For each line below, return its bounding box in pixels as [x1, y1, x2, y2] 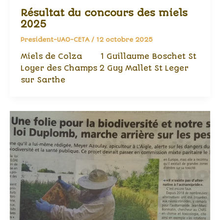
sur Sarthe [20, 75, 65, 84]
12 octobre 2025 [96, 35, 153, 43]
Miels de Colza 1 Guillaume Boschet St [20, 52, 196, 61]
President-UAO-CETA [20, 35, 91, 43]
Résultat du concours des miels [20, 7, 188, 19]
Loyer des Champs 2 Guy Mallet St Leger [20, 63, 189, 73]
